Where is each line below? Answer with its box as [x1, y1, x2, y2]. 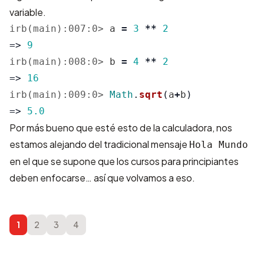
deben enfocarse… [9, 171, 94, 184]
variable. [9, 6, 46, 18]
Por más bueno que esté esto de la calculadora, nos [9, 121, 232, 134]
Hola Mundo [189, 139, 248, 150]
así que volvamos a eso [94, 171, 192, 184]
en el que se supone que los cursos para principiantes [9, 155, 239, 167]
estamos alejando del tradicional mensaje [9, 138, 189, 150]
